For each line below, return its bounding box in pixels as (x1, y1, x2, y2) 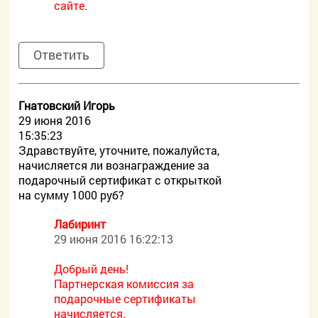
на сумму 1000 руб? (18, 187, 125, 202)
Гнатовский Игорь (18, 98, 116, 113)
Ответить (33, 46, 90, 63)
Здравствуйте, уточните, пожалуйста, (18, 143, 220, 158)
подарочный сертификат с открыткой (18, 172, 222, 187)
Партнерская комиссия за (54, 276, 194, 291)
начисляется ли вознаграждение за (18, 158, 210, 172)
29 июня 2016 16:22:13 (54, 231, 174, 246)
